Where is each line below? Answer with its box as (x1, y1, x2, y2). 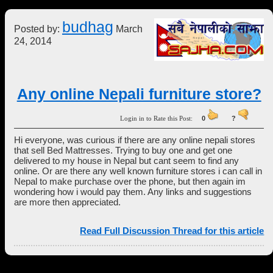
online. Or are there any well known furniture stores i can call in (14, 166, 262, 176)
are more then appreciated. (14, 197, 121, 207)
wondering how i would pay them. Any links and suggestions (14, 186, 252, 197)
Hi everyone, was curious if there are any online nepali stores (14, 135, 255, 145)
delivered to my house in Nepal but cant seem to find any (14, 155, 239, 166)
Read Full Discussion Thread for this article (80, 225, 264, 236)
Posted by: (14, 24, 62, 34)
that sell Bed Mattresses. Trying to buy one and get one (14, 145, 232, 155)
